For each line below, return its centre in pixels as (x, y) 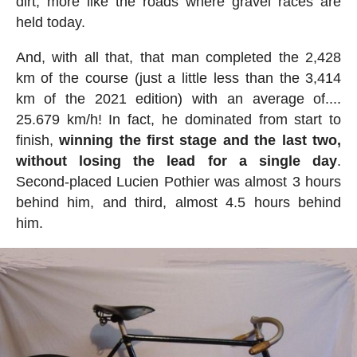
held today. (50, 22)
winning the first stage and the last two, (200, 140)
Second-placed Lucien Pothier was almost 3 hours (178, 181)
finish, (37, 140)
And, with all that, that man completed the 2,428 (178, 57)
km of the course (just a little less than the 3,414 (178, 78)
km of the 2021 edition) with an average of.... (178, 98)
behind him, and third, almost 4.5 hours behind (178, 202)
